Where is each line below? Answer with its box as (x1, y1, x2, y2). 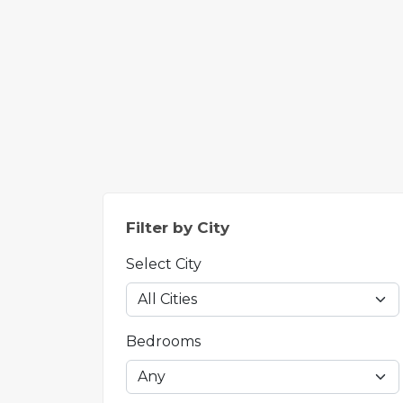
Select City (126, 255, 201, 273)
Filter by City (126, 219, 229, 237)
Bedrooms (126, 333, 201, 350)
